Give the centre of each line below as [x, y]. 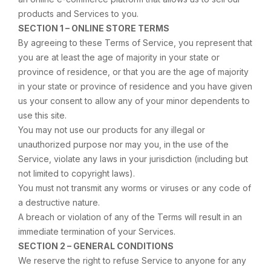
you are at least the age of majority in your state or [119, 57]
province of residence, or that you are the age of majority [133, 72]
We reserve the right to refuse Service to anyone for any [132, 260]
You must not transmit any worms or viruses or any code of [135, 188]
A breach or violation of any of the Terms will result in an [130, 217]
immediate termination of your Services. [97, 231]
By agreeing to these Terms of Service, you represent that [135, 43]
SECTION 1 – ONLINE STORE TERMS [94, 28]
